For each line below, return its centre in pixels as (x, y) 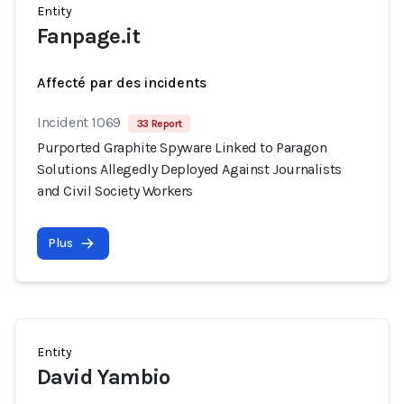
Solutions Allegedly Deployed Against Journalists (189, 169)
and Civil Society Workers (115, 191)
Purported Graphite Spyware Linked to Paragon (182, 147)
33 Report (159, 124)
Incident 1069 (79, 122)
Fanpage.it (88, 36)
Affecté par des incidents (122, 83)
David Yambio (104, 377)
